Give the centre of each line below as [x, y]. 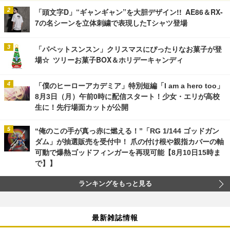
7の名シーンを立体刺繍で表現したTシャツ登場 [111, 23]
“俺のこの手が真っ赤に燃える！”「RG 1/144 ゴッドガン [127, 131]
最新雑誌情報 [115, 217]
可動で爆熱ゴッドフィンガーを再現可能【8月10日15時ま [128, 153]
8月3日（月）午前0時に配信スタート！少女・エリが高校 [127, 97]
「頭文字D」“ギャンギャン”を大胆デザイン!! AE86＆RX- [129, 12]
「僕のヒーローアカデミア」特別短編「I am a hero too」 [129, 86]
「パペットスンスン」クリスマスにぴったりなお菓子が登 [128, 49]
